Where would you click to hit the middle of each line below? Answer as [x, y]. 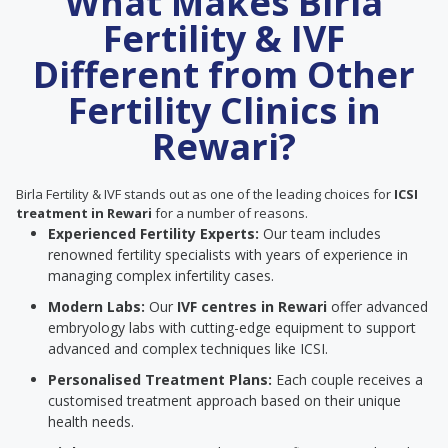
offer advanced [377, 306]
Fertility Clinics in [224, 110]
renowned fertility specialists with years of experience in [228, 254]
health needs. [91, 421]
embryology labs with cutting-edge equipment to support [232, 327]
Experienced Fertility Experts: [153, 233]
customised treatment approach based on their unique [224, 400]
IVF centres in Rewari [252, 306]
